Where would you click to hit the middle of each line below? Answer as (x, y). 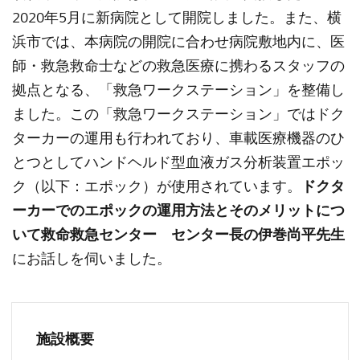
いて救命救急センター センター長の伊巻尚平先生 (178, 235)
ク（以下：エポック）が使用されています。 (157, 186)
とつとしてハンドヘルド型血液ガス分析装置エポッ (178, 162)
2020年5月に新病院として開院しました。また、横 (177, 18)
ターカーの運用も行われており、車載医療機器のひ (178, 138)
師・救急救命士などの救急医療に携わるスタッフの (178, 66)
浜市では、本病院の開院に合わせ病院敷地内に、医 (178, 42)
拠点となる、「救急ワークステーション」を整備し (178, 90)
